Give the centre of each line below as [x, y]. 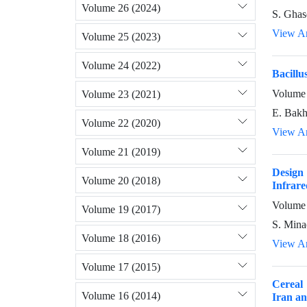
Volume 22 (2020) [121, 123]
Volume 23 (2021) [121, 94]
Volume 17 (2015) [121, 267]
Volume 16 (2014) [121, 295]
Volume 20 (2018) [121, 180]
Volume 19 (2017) [121, 209]
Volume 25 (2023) [121, 36]
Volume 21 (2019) [121, 151]
